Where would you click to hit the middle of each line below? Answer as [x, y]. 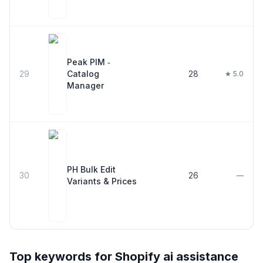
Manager [85, 85]
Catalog [83, 74]
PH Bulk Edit [91, 169]
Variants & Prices [102, 181]
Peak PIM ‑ [89, 62]
